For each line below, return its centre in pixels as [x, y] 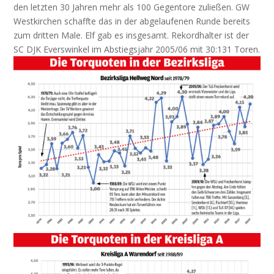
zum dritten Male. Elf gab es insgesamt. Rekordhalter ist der [131, 35]
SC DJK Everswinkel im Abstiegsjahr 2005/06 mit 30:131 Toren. [137, 49]
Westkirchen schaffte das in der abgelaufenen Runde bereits [132, 21]
